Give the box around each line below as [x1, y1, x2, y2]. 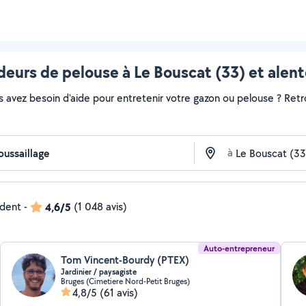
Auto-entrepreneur [203, 242, 275, 254]
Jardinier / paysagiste [61, 266, 137, 277]
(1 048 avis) [74, 199, 127, 214]
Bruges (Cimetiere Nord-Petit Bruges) [61, 276, 191, 286]
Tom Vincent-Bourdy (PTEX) [61, 253, 190, 267]
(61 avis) [100, 286, 139, 300]
